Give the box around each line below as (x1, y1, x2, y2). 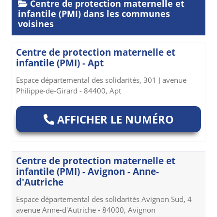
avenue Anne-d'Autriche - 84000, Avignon (16, 204, 155, 215)
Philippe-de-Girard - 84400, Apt (16, 86, 121, 96)
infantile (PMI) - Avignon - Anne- (16, 165, 159, 178)
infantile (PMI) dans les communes (18, 8, 170, 20)
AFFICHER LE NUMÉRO (54, 111, 174, 126)
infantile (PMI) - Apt (16, 57, 104, 70)
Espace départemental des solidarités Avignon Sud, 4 (16, 194, 192, 204)
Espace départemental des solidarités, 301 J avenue (16, 75, 186, 85)
